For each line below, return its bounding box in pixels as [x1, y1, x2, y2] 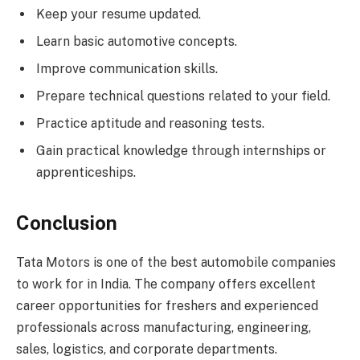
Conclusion [16, 211, 117, 235]
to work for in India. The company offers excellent [16, 276, 316, 292]
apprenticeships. [36, 164, 136, 180]
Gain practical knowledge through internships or [36, 142, 326, 158]
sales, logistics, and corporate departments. [16, 342, 277, 358]
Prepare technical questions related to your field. [36, 88, 330, 104]
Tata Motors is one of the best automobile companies [16, 255, 336, 271]
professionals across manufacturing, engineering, [16, 320, 311, 336]
